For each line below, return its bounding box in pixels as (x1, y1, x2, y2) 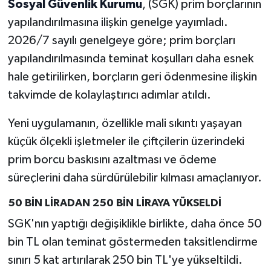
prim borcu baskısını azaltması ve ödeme (7, 153, 217, 166)
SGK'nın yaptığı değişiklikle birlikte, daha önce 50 (7, 218, 262, 230)
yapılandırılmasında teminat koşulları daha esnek (7, 52, 253, 65)
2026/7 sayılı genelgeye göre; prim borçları (7, 34, 235, 47)
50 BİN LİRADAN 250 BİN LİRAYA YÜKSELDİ (7, 197, 221, 209)
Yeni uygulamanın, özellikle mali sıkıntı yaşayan (7, 117, 242, 129)
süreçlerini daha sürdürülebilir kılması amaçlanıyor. (7, 171, 262, 184)
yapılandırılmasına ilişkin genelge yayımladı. (7, 16, 228, 28)
